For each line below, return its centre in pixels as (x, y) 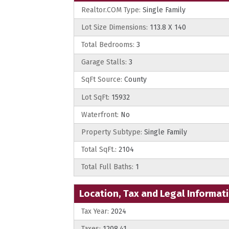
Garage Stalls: (104, 62)
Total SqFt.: (99, 150)
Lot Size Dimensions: (114, 27)
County (134, 80)
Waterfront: (100, 114)
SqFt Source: (102, 80)
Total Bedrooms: (108, 45)
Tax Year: (95, 211)
